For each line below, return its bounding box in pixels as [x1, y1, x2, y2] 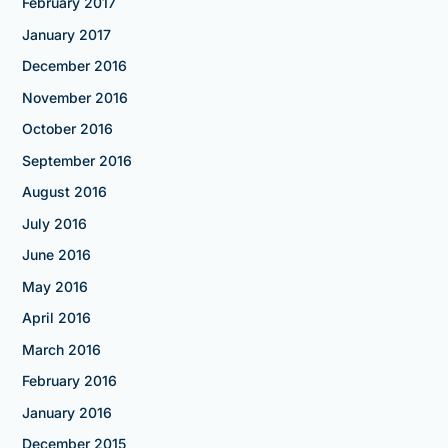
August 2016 [21, 183, 107, 201]
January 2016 [21, 403, 112, 421]
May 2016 [21, 277, 88, 295]
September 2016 [21, 151, 132, 169]
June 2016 [21, 246, 91, 264]
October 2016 [21, 120, 113, 138]
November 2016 [21, 88, 128, 106]
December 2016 [21, 57, 127, 75]
